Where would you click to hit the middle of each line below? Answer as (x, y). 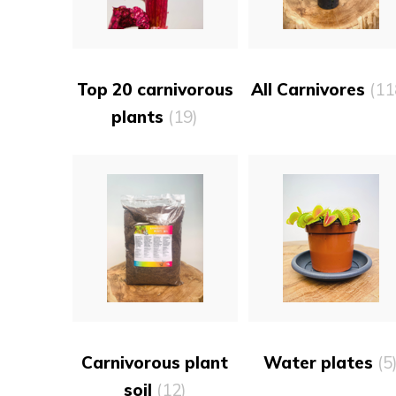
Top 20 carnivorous (155, 89)
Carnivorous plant (155, 362)
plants (140, 117)
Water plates (320, 362)
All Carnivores (311, 89)
